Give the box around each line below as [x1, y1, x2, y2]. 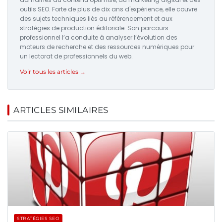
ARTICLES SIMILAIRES [13, 105, 109, 115]
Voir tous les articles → [20, 68, 86, 76]
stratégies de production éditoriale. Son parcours [20, 24, 168, 33]
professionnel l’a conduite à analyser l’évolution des [20, 33, 177, 42]
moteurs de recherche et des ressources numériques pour [20, 43, 194, 52]
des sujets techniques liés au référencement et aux [20, 14, 172, 23]
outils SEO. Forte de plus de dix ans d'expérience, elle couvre [20, 5, 197, 14]
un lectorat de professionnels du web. [20, 52, 133, 61]
